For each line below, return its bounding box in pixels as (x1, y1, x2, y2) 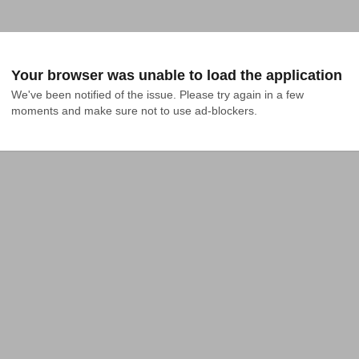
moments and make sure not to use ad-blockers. (11, 104, 257, 117)
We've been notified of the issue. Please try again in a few (11, 88, 304, 101)
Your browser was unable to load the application (11, 67, 342, 83)
